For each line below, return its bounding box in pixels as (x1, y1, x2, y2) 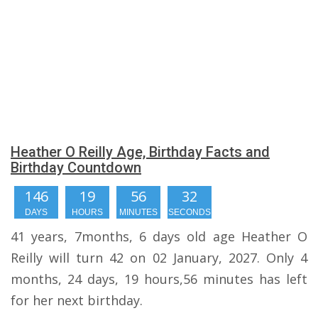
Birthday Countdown (11, 159, 141, 176)
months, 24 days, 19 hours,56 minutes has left (11, 270, 307, 287)
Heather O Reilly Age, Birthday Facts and (11, 143, 270, 160)
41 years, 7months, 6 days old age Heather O (11, 228, 307, 245)
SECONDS (168, 207, 211, 217)
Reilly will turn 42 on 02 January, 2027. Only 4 (11, 249, 307, 266)
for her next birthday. (11, 292, 143, 309)
